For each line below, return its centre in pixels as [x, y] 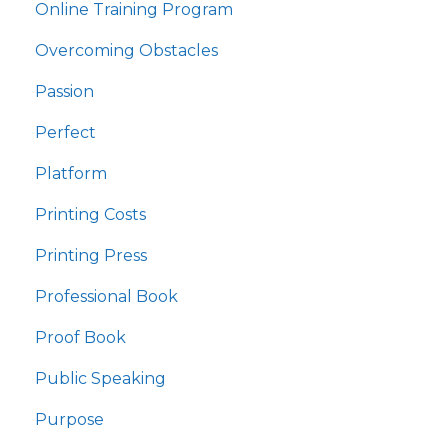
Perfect [65, 133]
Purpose [69, 420]
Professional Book [106, 297]
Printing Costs [90, 215]
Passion [64, 92]
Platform [71, 174]
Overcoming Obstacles [126, 51]
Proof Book [80, 338]
